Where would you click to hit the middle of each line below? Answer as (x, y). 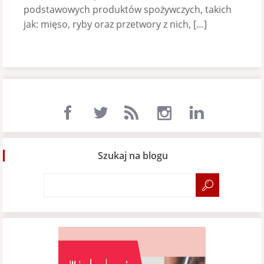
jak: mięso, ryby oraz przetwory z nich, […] (115, 24)
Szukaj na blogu (133, 156)
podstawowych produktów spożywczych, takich (128, 9)
